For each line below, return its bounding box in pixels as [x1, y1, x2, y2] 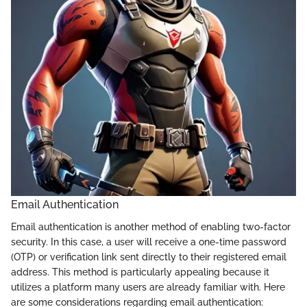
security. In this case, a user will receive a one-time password [11, 236, 286, 247]
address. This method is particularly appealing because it [11, 266, 269, 278]
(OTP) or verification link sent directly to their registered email [11, 251, 286, 262]
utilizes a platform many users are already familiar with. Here [11, 281, 285, 293]
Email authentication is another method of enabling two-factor [11, 221, 291, 232]
